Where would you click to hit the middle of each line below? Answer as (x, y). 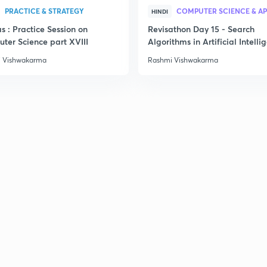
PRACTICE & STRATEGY (44, 11)
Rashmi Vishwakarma (183, 60)
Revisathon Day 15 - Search (201, 29)
